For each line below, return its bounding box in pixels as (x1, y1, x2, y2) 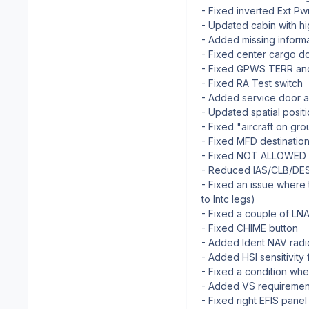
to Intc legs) (201, 192, 255, 205)
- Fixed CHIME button (201, 221, 298, 234)
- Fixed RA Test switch (201, 77, 303, 89)
